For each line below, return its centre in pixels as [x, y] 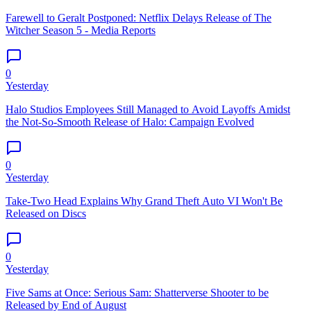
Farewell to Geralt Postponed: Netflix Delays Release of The [138, 17]
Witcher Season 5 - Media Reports [81, 30]
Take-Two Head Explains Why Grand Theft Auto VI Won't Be [144, 201]
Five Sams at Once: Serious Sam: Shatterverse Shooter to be [137, 292]
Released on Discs [46, 213]
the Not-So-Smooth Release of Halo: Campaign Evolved [130, 121]
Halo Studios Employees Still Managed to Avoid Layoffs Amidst [148, 109]
